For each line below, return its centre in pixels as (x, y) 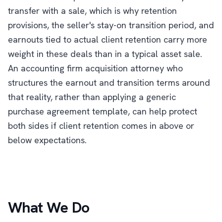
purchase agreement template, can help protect (103, 111)
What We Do (49, 207)
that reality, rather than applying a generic (92, 97)
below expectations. (47, 140)
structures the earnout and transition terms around (109, 83)
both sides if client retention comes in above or (101, 126)
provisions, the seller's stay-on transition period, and (111, 25)
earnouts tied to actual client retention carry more (108, 39)
